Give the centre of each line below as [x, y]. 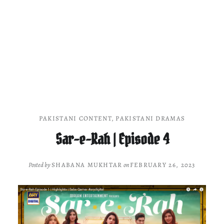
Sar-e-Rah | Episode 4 [112, 139]
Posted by [40, 164]
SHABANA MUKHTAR [87, 164]
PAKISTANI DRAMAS [150, 118]
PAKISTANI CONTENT [75, 118]
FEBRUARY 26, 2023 [162, 164]
